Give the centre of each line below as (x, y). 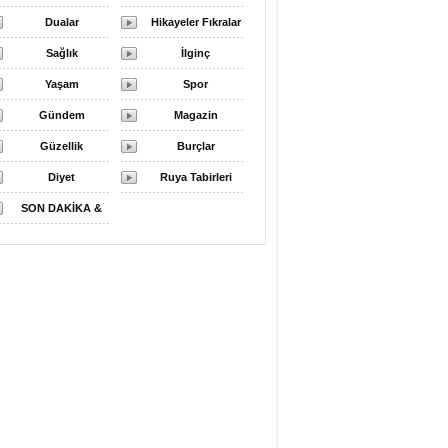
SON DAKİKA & (61, 208)
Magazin (195, 115)
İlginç (195, 53)
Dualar (61, 22)
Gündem (61, 115)
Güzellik (61, 146)
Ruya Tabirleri (195, 177)
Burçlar (195, 146)
